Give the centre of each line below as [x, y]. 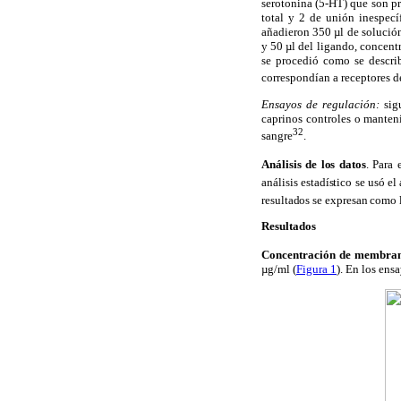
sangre [277, 135]
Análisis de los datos [314, 165]
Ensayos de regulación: [320, 104]
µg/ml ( [279, 269]
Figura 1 [316, 269]
